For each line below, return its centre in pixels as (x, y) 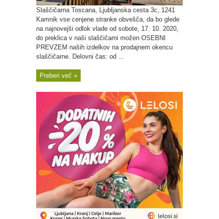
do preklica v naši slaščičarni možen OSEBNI (101, 38)
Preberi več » (58, 76)
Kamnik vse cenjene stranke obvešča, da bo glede (108, 19)
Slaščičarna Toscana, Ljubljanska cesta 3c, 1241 (106, 10)
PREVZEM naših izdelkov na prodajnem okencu (104, 47)
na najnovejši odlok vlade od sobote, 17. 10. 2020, (107, 29)
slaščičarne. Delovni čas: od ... (80, 56)
